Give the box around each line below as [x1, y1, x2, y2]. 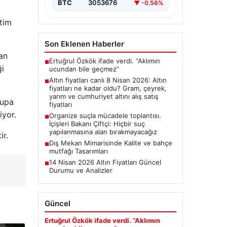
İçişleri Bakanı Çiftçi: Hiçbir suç [49, 120, 145, 128]
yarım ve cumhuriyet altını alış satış [49, 92, 159, 101]
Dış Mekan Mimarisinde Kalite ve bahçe [49, 139, 172, 147]
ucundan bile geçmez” [49, 65, 119, 73]
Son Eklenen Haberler [44, 39, 124, 49]
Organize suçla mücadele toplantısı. [49, 111, 161, 120]
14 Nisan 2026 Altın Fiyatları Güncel [49, 158, 161, 167]
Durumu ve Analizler [49, 166, 112, 175]
